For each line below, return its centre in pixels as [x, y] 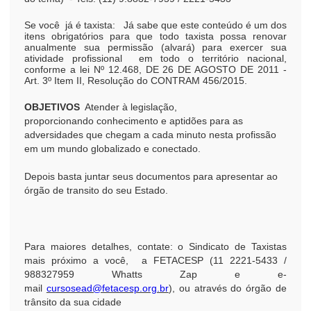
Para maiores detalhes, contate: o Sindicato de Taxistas [155, 246]
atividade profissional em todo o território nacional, [155, 58]
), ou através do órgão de [228, 288]
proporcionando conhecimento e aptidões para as [134, 121]
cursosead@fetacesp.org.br [107, 288]
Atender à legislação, [128, 107]
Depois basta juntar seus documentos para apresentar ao [151, 176]
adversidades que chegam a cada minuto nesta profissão [150, 135]
